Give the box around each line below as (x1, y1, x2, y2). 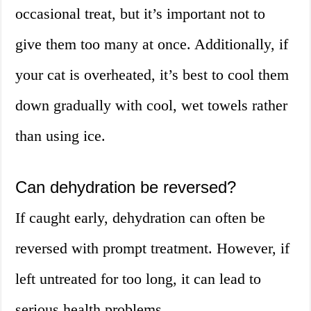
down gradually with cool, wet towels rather (15, 96, 288, 115)
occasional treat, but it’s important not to (15, 5, 266, 23)
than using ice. (15, 127, 106, 145)
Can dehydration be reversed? (15, 178, 237, 197)
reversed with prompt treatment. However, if (15, 239, 290, 258)
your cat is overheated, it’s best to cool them (15, 66, 289, 84)
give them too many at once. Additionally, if (15, 35, 289, 53)
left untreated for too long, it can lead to (15, 270, 262, 288)
